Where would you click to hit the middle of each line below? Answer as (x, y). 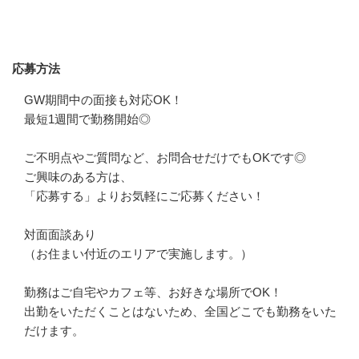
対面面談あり (60, 234)
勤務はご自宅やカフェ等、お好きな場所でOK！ (153, 292)
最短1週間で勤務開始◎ (87, 119)
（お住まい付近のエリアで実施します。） (138, 253)
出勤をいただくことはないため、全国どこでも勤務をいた (180, 311)
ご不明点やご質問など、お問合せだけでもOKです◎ (165, 157)
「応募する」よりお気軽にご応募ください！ (144, 196)
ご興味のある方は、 (78, 176)
